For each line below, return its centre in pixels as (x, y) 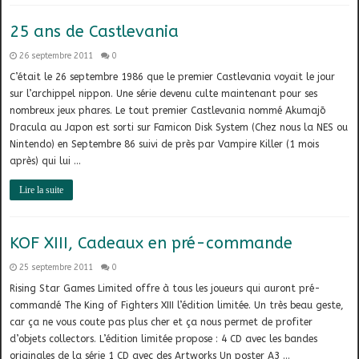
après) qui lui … (46, 161)
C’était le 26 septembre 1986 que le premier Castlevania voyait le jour (173, 77)
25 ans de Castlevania (95, 32)
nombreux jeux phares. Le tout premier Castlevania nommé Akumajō (168, 111)
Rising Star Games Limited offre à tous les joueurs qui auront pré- (165, 289)
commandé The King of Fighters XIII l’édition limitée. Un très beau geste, (177, 306)
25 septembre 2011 (56, 268)
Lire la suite (42, 190)
